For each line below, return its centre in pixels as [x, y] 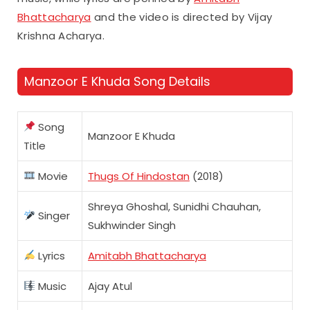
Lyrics [51, 255]
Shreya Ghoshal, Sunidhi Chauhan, [174, 206]
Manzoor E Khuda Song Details [117, 81]
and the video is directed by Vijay [182, 17]
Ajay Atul [110, 286]
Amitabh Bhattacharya [147, 255]
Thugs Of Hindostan [139, 176]
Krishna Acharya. [61, 36]
